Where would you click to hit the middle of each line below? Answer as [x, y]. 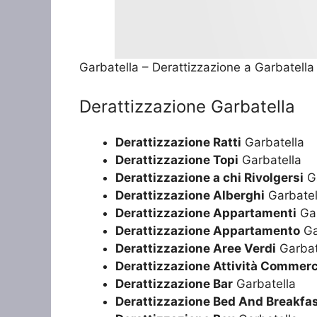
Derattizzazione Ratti [178, 143]
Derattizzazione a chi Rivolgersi [209, 178]
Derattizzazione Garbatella [187, 107]
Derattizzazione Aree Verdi [196, 249]
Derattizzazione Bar [174, 284]
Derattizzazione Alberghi [190, 196]
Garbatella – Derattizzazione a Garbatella [197, 67]
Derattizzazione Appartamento [208, 231]
